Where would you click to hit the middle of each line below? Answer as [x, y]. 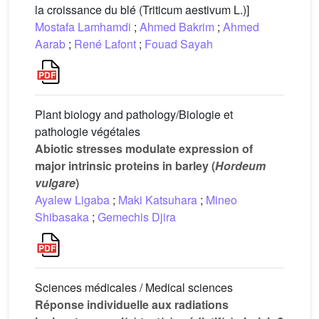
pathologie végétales [88, 131]
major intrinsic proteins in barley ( [125, 166]
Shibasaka [62, 217]
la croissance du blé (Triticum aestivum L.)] [142, 10]
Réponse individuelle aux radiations [132, 304]
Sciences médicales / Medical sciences [134, 287]
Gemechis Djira [137, 217]
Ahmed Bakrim [177, 27]
